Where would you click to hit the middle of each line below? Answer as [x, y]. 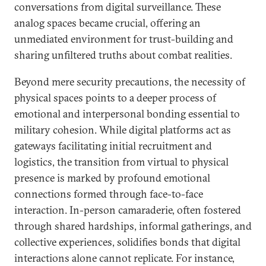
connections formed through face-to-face [109, 194]
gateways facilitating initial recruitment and [113, 146]
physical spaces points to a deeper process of [115, 98]
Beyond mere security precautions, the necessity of [130, 82]
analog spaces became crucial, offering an [107, 23]
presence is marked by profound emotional [112, 178]
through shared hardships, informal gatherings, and [133, 226]
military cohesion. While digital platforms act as [123, 130]
